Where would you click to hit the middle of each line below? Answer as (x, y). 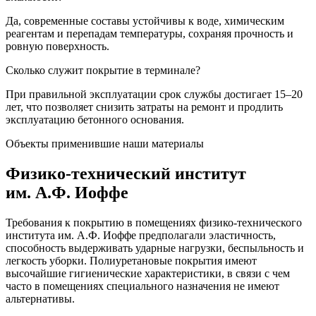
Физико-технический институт (126, 173)
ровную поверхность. (57, 46)
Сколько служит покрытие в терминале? (103, 70)
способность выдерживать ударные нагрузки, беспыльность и (155, 248)
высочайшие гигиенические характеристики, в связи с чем (148, 273)
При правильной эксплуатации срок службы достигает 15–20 (154, 94)
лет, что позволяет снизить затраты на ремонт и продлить (144, 107)
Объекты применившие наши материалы (105, 143)
